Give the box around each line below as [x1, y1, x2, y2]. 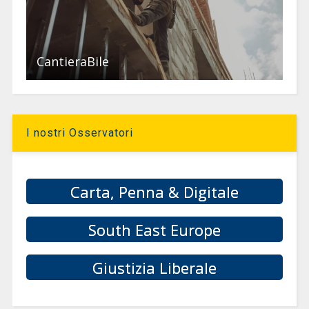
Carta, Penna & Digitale [70, 181, 239, 202]
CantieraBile [36, 53, 109, 70]
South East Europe [88, 219, 221, 240]
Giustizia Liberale [92, 257, 217, 278]
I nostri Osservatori [26, 126, 133, 140]
